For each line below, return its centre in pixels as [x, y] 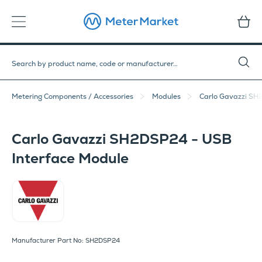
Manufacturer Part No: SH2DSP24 [66, 240]
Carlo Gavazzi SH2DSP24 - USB [122, 139]
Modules [166, 97]
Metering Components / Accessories [73, 97]
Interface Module [70, 158]
